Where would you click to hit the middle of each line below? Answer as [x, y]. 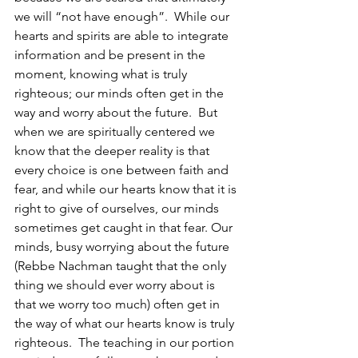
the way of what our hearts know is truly [126, 323]
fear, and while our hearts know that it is [127, 189]
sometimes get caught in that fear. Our [125, 227]
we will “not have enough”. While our [123, 16]
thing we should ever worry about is [116, 285]
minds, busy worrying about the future [123, 247]
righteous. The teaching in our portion [126, 342]
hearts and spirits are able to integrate [123, 36]
